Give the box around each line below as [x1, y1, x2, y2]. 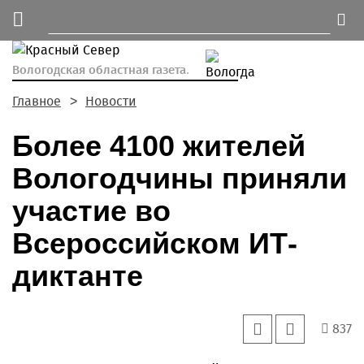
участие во [12, 194, 171, 227]
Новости [85, 93, 136, 109]
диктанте [12, 259, 143, 292]
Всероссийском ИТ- [12, 227, 297, 260]
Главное [12, 93, 61, 109]
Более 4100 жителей [12, 129, 305, 162]
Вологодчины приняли [12, 162, 347, 195]
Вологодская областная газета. [12, 63, 189, 77]
